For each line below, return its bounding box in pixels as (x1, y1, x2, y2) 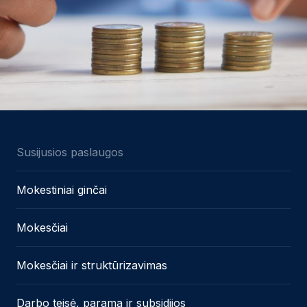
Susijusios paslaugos (16, 145, 123, 159)
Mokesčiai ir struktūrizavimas (16, 258, 167, 272)
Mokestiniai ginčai (16, 182, 107, 197)
